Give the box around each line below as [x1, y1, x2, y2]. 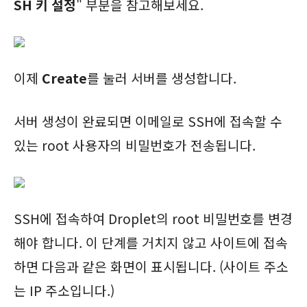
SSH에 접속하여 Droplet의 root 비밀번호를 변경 [14, 208, 293, 228]
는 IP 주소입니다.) [14, 280, 114, 300]
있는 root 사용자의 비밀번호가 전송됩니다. [14, 135, 256, 155]
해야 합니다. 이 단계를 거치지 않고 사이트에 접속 [14, 232, 288, 252]
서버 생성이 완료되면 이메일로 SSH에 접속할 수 [14, 111, 282, 131]
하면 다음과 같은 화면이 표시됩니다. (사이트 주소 [14, 256, 288, 276]
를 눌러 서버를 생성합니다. [87, 68, 236, 88]
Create [42, 68, 87, 88]
